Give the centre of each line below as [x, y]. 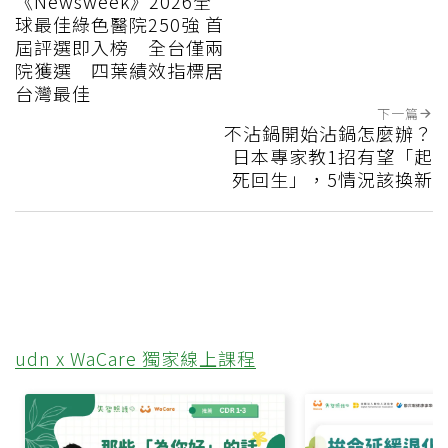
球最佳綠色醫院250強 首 [119, 24]
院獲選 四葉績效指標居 [119, 70]
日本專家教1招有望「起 [332, 156]
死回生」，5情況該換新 [332, 179]
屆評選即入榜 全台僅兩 [119, 47]
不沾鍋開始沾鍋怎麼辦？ [328, 133]
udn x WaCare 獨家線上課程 [135, 358]
